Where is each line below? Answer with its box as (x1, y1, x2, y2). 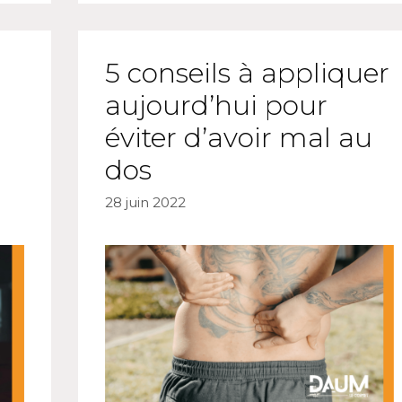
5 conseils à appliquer (104, 56, 389, 90)
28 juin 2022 (104, 194, 186, 212)
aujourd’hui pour (104, 88, 328, 122)
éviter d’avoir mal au (104, 120, 372, 154)
